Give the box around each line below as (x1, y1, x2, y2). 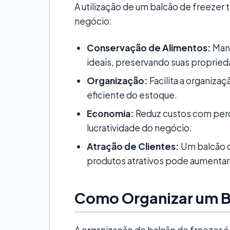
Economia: (87, 107, 134, 119)
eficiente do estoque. (87, 89, 177, 101)
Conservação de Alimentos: (87, 42, 211, 53)
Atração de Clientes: (87, 140, 179, 152)
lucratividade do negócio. (87, 122, 192, 133)
